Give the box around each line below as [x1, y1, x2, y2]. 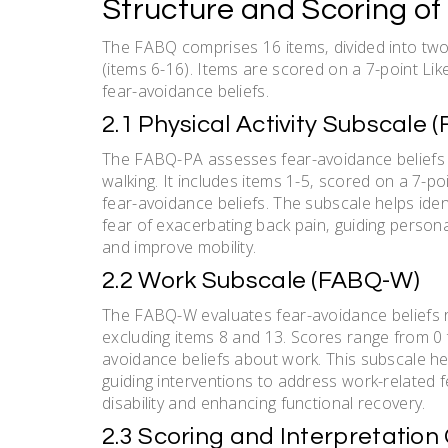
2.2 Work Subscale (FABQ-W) [102, 267, 420, 293]
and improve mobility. [102, 235, 257, 258]
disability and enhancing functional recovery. [102, 391, 426, 414]
